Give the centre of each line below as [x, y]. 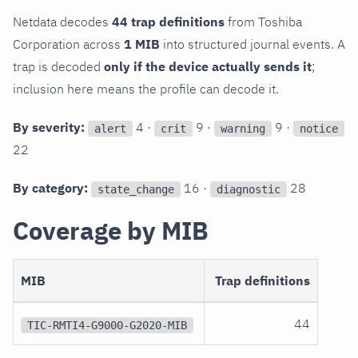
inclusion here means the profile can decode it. [146, 89]
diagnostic [249, 189]
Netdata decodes [62, 22]
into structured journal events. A [253, 44]
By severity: [49, 127]
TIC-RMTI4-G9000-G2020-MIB [107, 325]
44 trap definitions [168, 22]
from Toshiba [263, 22]
